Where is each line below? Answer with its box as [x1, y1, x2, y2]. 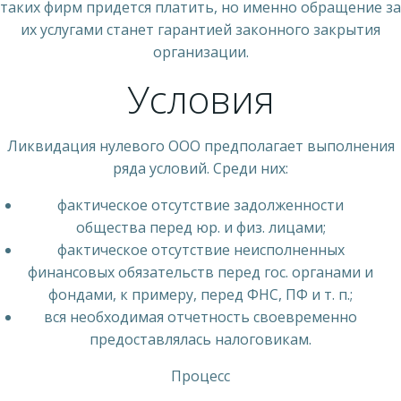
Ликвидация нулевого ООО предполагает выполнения [6, 135, 395, 156]
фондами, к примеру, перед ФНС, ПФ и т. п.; [48, 284, 353, 304]
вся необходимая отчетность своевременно [44, 306, 357, 327]
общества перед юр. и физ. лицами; [75, 217, 326, 237]
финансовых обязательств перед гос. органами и [28, 261, 373, 282]
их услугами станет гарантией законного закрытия [21, 19, 380, 39]
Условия [126, 73, 275, 124]
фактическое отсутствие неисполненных [56, 239, 345, 260]
